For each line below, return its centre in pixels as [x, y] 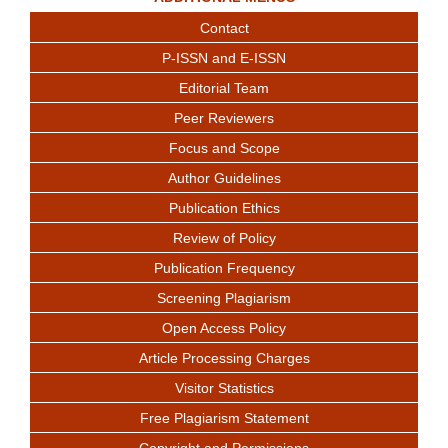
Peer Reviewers [224, 117]
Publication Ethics [224, 207]
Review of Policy [224, 237]
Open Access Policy [224, 327]
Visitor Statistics [224, 387]
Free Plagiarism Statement [224, 417]
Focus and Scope [224, 147]
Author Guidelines [224, 177]
